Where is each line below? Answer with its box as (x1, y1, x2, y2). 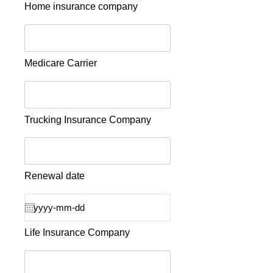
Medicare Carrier (24, 58, 97, 68)
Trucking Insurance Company (24, 115, 151, 125)
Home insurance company (24, 1, 138, 12)
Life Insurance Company (24, 227, 130, 238)
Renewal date (24, 171, 85, 181)
